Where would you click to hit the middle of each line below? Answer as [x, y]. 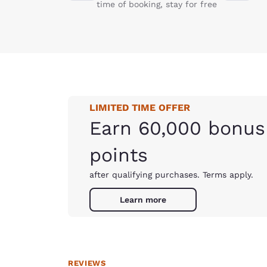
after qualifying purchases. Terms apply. [171, 175]
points [119, 155]
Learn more [143, 200]
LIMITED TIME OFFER [140, 108]
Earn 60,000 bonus [177, 128]
